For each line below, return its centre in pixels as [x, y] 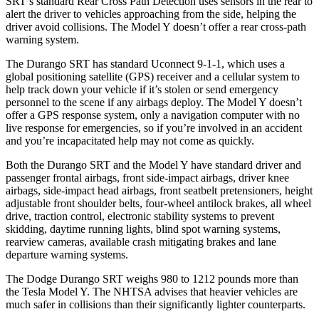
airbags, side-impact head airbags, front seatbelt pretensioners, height [159, 190]
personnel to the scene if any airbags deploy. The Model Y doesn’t [154, 102]
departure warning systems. [67, 254]
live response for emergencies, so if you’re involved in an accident [154, 127]
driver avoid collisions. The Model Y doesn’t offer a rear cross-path [156, 26]
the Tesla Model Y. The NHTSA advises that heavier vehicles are [152, 291]
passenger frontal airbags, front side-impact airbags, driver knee [147, 177]
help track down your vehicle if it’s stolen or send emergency [142, 89]
